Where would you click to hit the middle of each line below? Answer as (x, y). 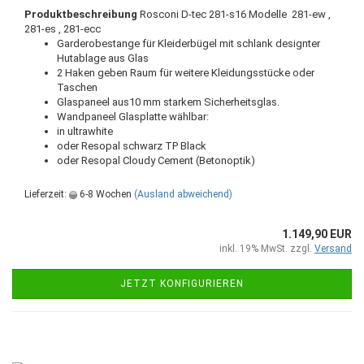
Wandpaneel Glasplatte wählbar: (133, 117)
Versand (333, 249)
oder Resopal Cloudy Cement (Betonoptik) (156, 160)
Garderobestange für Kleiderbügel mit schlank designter (188, 43)
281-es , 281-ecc (63, 29)
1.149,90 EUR (317, 234)
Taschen (77, 87)
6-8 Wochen (104, 194)
